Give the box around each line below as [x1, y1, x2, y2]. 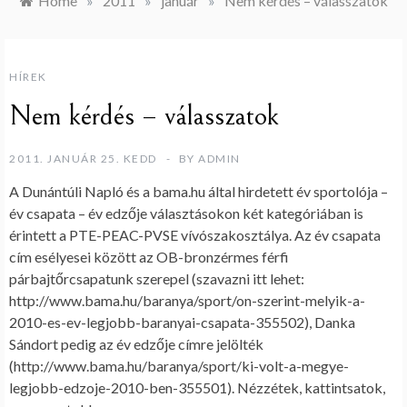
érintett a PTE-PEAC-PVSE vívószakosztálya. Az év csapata [9, 226, 381, 244]
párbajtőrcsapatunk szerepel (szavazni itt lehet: [9, 270, 304, 288]
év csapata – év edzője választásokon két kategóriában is [9, 204, 363, 223]
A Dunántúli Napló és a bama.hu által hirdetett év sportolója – [9, 183, 388, 201]
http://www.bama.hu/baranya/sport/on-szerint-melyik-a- [9, 292, 365, 310]
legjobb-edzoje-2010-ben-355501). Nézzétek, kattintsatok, [9, 379, 385, 397]
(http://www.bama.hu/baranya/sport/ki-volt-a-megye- [9, 357, 349, 375]
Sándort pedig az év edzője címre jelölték [9, 335, 263, 353]
